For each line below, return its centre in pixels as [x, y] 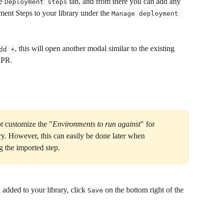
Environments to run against [96, 124]
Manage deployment [147, 13]
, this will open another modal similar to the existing [96, 49]
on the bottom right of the [144, 190]
